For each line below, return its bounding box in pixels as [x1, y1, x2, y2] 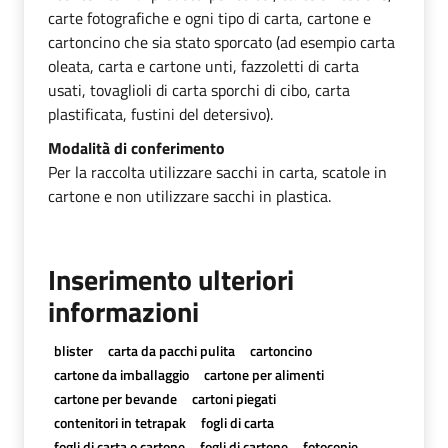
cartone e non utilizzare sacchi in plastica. [48, 183, 331, 208]
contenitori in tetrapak [53, 411, 186, 433]
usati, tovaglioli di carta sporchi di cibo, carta [48, 77, 350, 102]
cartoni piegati [191, 387, 276, 409]
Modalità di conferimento [48, 135, 225, 160]
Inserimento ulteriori [48, 257, 294, 301]
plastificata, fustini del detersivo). [48, 101, 273, 126]
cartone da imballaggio [53, 363, 189, 385]
